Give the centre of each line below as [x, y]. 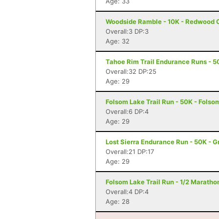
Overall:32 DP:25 [131, 71]
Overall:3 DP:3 [127, 31]
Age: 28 [118, 201]
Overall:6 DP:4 [127, 111]
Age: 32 [118, 41]
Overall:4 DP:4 [127, 192]
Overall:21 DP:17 [130, 152]
